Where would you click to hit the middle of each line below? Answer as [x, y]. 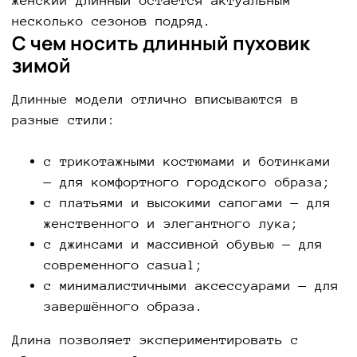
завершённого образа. [124, 306]
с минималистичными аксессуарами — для [191, 285]
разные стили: [64, 120]
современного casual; [124, 265]
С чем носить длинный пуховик [161, 42]
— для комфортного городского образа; [187, 182]
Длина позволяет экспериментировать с [155, 339]
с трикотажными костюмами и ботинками [187, 161]
